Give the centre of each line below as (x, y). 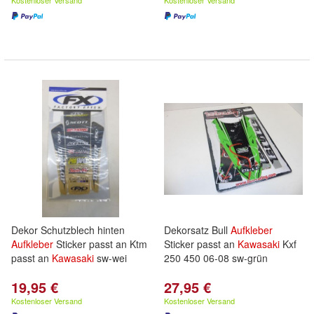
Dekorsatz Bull (197, 230)
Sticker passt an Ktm (100, 244)
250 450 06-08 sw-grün (216, 258)
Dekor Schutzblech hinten (68, 230)
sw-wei (110, 258)
